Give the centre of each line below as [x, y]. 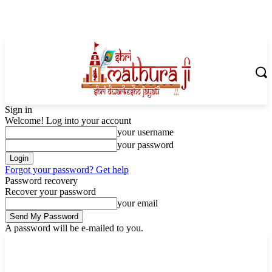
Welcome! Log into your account [68, 121]
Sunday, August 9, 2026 [41, 242]
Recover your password [50, 192]
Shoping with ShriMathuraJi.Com [80, 259]
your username [145, 132]
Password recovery [41, 181]
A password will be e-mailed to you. [74, 228]
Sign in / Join [119, 242]
